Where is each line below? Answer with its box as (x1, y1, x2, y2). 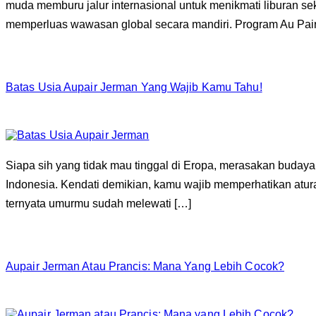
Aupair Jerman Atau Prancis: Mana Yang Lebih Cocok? (6, 260, 284, 272)
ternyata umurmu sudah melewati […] (6, 197, 191, 210)
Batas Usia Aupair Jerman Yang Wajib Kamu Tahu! (6, 80, 262, 93)
